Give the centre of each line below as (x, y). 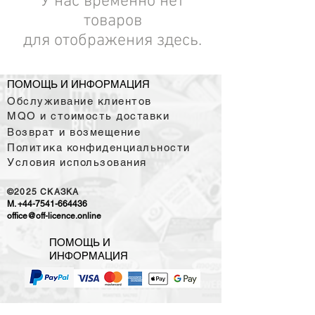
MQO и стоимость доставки (88, 116)
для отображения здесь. (112, 41)
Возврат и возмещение (74, 132)
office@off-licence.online (54, 216)
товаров (112, 21)
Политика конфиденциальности (99, 147)
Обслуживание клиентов (79, 101)
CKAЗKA (60, 192)
